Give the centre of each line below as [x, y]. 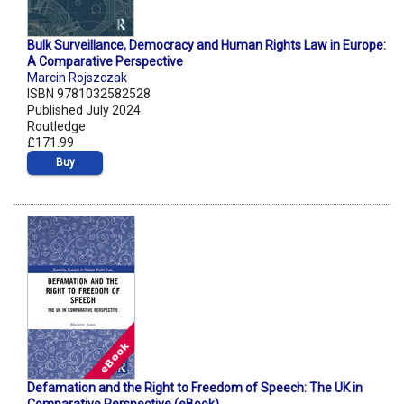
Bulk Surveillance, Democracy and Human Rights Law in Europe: [207, 46]
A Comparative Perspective [105, 62]
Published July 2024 [84, 110]
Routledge [56, 127]
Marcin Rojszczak [77, 78]
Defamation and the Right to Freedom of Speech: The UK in [195, 388]
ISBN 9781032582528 [89, 94]
